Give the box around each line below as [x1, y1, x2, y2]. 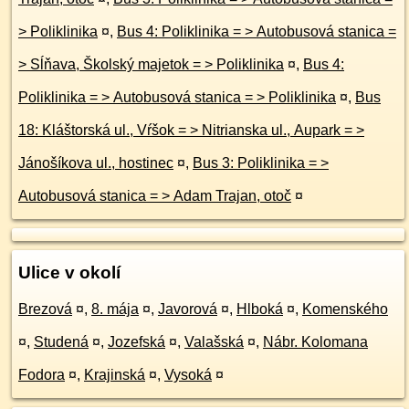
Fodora [18, 367, 65, 383]
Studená [34, 334, 89, 350]
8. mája [91, 301, 139, 317]
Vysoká [164, 367, 212, 383]
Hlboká [236, 301, 283, 317]
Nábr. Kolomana [263, 334, 368, 350]
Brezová [18, 301, 72, 317]
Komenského [302, 301, 388, 317]
